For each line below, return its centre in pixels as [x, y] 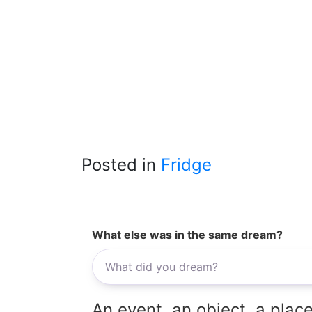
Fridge [186, 164]
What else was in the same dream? [187, 234]
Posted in [121, 164]
